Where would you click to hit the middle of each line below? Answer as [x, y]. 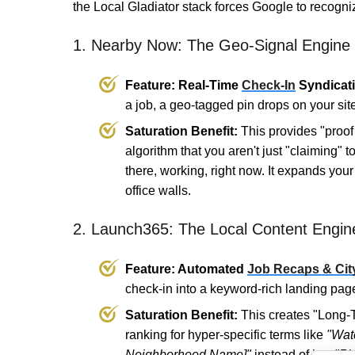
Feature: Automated [186, 269]
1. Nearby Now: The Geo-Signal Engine [212, 46]
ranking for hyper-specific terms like [226, 335]
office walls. [158, 191]
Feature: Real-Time [183, 86]
